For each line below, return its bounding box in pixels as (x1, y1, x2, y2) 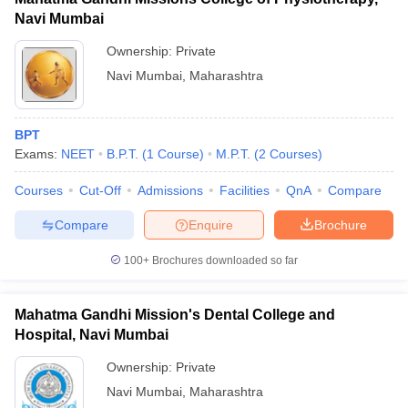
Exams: (15, 147, 61, 161)
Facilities (219, 183, 270, 198)
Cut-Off (79, 183, 121, 198)
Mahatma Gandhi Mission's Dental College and (15, 307, 335, 322)
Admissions (138, 183, 203, 198)
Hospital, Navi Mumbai (15, 327, 168, 342)
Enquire (189, 217, 233, 232)
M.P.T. (216, 147, 250, 161)
